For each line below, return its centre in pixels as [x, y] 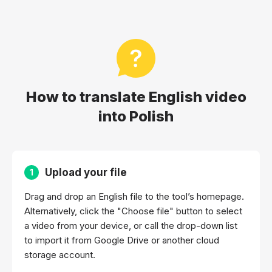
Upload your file [86, 172]
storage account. [60, 254]
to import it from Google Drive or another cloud [122, 240]
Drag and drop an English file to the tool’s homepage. [134, 196]
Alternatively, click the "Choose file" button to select [133, 211]
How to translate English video [136, 97]
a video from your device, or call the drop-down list [131, 225]
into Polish [136, 116]
